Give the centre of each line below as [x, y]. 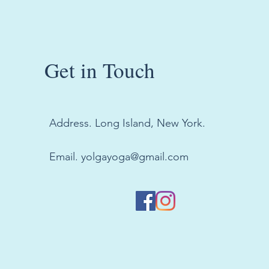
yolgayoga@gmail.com [134, 156]
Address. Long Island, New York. [127, 123]
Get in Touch [99, 70]
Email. [65, 156]
